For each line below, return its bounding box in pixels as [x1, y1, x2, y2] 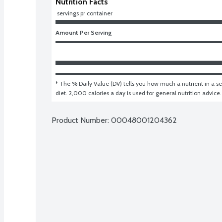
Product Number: [52, 115, 111, 125]
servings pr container [57, 9, 112, 17]
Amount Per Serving [55, 28, 112, 36]
